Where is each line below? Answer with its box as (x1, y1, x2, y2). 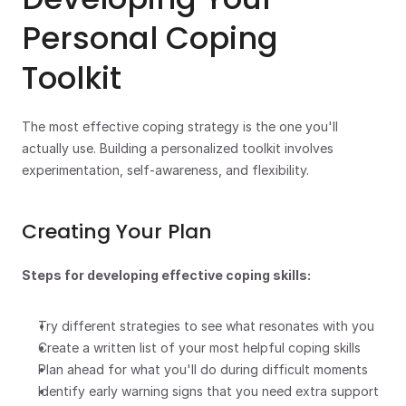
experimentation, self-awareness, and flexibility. (22, 162, 309, 178)
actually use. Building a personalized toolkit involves (22, 140, 333, 156)
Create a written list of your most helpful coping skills (38, 340, 361, 355)
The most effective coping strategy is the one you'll (22, 119, 338, 134)
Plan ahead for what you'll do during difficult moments (38, 362, 368, 377)
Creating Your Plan (22, 217, 212, 246)
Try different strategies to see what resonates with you (38, 318, 374, 333)
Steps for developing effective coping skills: (22, 267, 311, 283)
